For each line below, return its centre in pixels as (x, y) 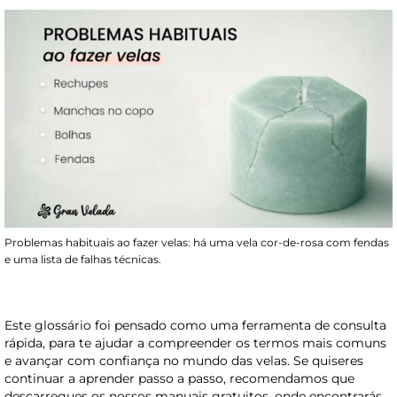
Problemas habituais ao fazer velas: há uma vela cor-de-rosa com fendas (197, 242)
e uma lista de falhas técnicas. (83, 259)
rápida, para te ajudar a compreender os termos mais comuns (195, 343)
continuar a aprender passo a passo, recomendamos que (179, 378)
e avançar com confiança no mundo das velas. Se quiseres (184, 360)
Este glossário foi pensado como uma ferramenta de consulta (195, 325)
